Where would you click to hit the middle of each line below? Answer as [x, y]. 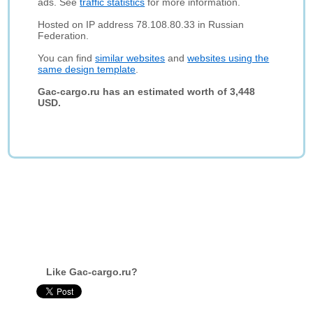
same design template [87, 69]
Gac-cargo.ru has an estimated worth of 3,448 [147, 92]
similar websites [130, 58]
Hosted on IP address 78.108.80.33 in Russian [141, 24]
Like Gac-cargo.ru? [92, 272]
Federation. [64, 36]
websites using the [228, 58]
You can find [67, 58]
